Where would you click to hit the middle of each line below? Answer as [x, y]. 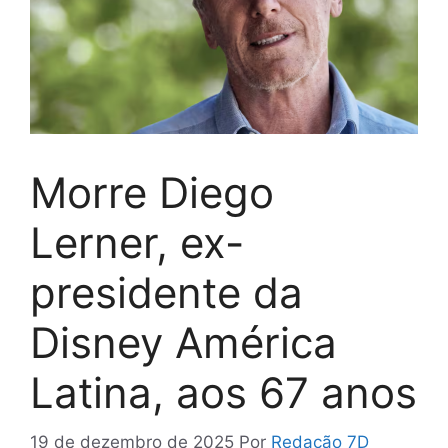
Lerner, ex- [137, 243]
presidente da [166, 293]
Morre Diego [152, 193]
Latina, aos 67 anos [223, 393]
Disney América [183, 343]
